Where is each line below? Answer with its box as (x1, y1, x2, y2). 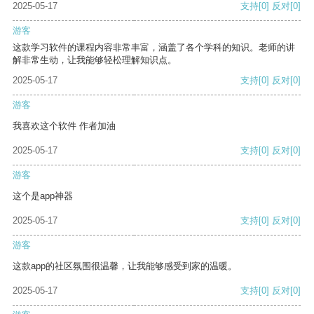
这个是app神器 (13, 191, 73, 202)
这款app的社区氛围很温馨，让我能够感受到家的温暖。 (13, 261, 237, 272)
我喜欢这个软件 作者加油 (13, 121, 116, 132)
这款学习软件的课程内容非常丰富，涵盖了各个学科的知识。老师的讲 (13, 42, 295, 53)
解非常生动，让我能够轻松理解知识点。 (13, 55, 177, 66)
